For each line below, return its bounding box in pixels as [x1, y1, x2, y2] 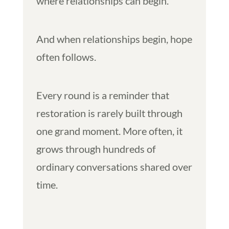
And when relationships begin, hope [36, 32, 192, 45]
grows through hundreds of [36, 142, 156, 155]
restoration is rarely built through [36, 106, 182, 119]
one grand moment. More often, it [36, 124, 182, 137]
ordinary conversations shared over [36, 160, 192, 173]
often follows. [36, 50, 96, 63]
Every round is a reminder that [36, 88, 169, 101]
